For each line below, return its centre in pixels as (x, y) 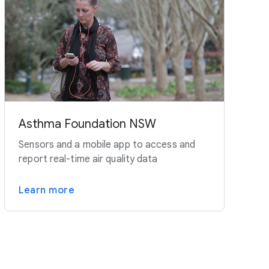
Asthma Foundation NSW (88, 124)
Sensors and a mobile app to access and (107, 145)
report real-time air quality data (88, 159)
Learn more (47, 191)
